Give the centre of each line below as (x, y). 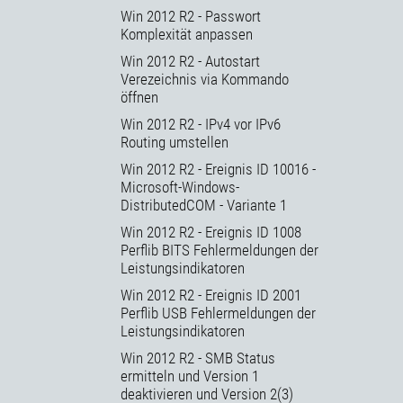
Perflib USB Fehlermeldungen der (218, 313)
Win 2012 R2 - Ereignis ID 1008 (211, 232)
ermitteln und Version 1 (190, 376)
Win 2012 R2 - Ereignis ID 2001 (211, 295)
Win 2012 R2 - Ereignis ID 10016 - (218, 169)
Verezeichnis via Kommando (205, 79)
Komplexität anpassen (187, 34)
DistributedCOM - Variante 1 (204, 205)
